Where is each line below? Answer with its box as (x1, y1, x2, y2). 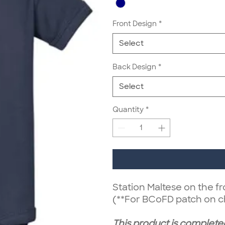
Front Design (113, 19, 157, 28)
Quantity (113, 104, 144, 114)
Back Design (113, 62, 156, 71)
